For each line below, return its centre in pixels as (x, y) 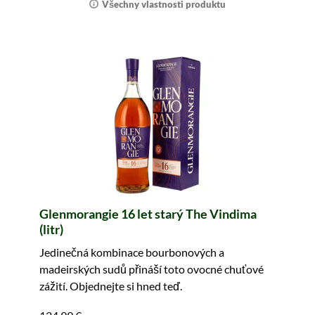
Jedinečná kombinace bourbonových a (132, 252)
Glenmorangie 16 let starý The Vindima (148, 214)
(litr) (51, 229)
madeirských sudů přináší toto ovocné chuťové (152, 269)
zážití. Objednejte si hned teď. (111, 286)
